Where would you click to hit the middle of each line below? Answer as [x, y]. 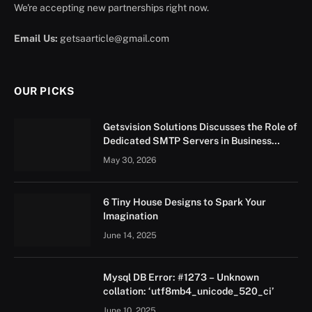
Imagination [131, 216]
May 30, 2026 [130, 160]
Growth [120, 154]
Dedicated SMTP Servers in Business [187, 140]
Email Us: [36, 38]
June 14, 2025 [130, 235]
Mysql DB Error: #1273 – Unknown [181, 277]
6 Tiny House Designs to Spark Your [185, 202]
